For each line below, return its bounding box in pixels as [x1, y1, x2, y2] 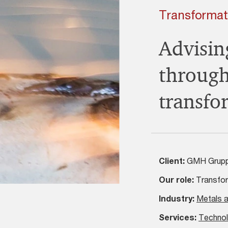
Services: [159, 212, 196, 222]
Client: [159, 156, 185, 165]
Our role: [159, 175, 194, 184]
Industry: [159, 193, 194, 203]
